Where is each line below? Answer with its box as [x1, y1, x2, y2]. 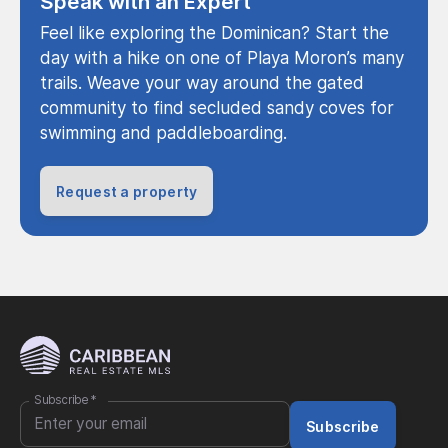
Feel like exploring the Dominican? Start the [40, 23, 389, 44]
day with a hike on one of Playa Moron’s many [40, 48, 404, 69]
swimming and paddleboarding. [40, 123, 287, 144]
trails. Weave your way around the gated [40, 73, 364, 94]
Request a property [56, 182, 198, 200]
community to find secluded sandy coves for [40, 98, 394, 119]
